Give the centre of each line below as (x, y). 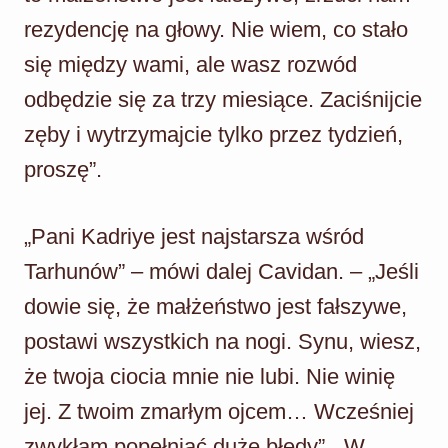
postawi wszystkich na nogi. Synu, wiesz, (222, 341)
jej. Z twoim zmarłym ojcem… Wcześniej (219, 411)
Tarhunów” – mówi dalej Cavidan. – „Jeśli (221, 271)
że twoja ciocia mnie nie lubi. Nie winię (209, 376)
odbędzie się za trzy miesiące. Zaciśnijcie (223, 99)
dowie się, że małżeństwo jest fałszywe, (215, 306)
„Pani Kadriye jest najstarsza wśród (194, 236)
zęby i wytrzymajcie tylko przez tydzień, (213, 134)
